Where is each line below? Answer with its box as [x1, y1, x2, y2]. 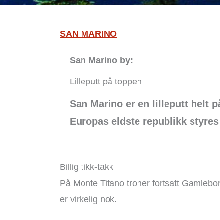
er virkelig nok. [60, 194, 117, 204]
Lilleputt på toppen [70, 77, 142, 86]
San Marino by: [70, 55, 133, 65]
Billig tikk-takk [60, 162, 113, 172]
